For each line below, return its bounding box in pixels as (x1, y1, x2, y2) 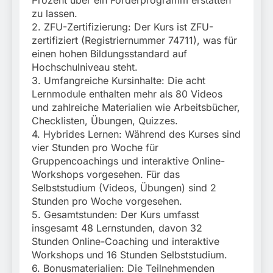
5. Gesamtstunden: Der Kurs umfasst (32, 208, 199, 221)
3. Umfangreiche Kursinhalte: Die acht (32, 74, 205, 87)
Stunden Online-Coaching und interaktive (32, 235, 219, 248)
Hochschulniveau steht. (32, 61, 138, 74)
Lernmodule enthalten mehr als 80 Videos (32, 88, 222, 101)
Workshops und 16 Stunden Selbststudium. (32, 249, 227, 261)
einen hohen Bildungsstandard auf (32, 48, 187, 60)
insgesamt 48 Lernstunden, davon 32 (32, 222, 202, 235)
